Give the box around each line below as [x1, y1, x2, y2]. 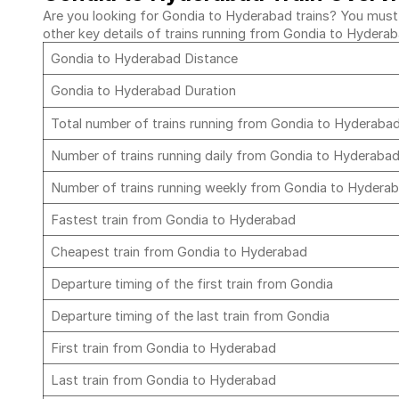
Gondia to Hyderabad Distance [51, 51, 241, 67]
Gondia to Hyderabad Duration [51, 83, 236, 99]
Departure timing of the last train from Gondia [51, 308, 330, 324]
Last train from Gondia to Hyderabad [51, 372, 280, 388]
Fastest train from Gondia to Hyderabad [51, 212, 299, 228]
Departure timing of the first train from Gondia [51, 276, 333, 292]
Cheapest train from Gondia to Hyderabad [51, 244, 311, 260]
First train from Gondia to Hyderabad [51, 340, 276, 356]
